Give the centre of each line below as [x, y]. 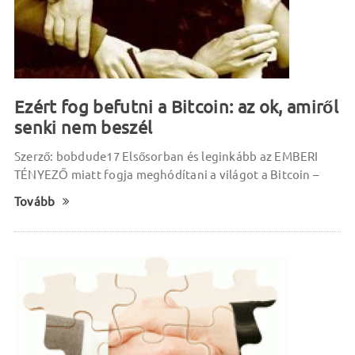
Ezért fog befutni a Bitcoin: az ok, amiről [176, 107]
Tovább [34, 202]
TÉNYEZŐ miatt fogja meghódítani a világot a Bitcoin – [166, 175]
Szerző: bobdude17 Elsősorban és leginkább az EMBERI [166, 157]
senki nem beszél [83, 127]
